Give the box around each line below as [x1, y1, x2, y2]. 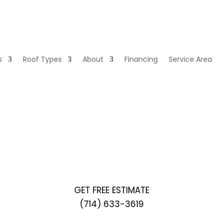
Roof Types [23, 54, 62, 64]
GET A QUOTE [79, 83, 144, 98]
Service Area [169, 54, 213, 64]
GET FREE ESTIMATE [74, 184, 149, 196]
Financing [124, 54, 158, 64]
